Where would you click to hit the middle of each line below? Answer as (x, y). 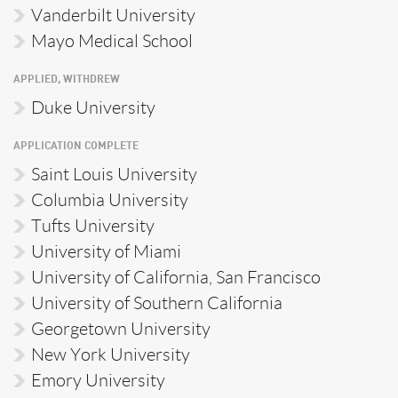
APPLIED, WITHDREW (67, 80)
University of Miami (106, 251)
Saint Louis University (114, 174)
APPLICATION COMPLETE (76, 146)
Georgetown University (121, 328)
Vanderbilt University (113, 15)
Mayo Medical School (112, 40)
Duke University (93, 107)
